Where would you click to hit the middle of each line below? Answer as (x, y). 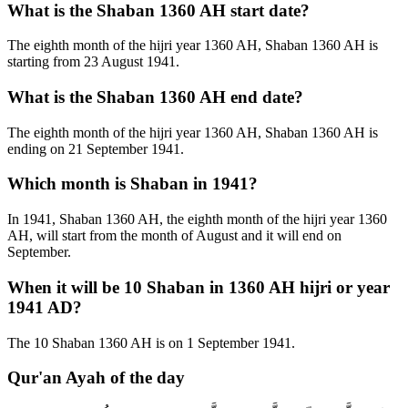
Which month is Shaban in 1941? (133, 184)
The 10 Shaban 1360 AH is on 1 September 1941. (151, 342)
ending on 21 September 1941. (96, 148)
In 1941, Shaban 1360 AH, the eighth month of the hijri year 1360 (197, 219)
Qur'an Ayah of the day (96, 378)
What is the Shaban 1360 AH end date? (155, 97)
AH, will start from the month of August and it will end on (174, 236)
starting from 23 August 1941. (93, 62)
